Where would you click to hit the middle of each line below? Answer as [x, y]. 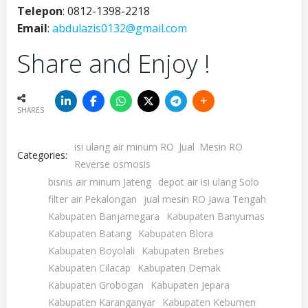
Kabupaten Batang [90, 233]
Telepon [40, 11]
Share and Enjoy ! [114, 64]
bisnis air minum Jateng [100, 181]
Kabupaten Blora [176, 233]
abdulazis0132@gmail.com [120, 29]
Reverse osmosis [112, 164]
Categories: [42, 155]
